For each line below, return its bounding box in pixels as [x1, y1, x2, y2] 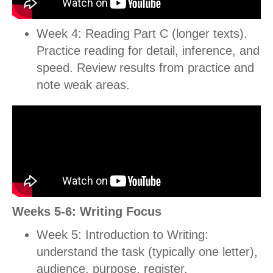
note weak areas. [37, 77, 130, 91]
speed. [37, 60, 77, 74]
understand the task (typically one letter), [37, 244, 258, 258]
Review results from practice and [77, 60, 254, 74]
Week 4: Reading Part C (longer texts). [37, 26, 247, 40]
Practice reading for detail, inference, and [37, 43, 260, 57]
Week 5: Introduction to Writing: [37, 227, 208, 241]
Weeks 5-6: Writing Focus [12, 204, 161, 218]
